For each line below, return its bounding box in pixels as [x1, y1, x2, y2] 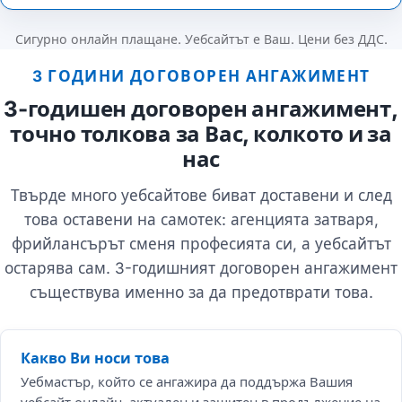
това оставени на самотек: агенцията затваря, [23, 209, 379, 229]
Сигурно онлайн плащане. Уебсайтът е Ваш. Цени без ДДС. [14, 31, 388, 48]
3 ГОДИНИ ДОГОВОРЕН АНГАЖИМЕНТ [31, 66, 371, 86]
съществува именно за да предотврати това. [29, 282, 373, 301]
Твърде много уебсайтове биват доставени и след [10, 185, 392, 205]
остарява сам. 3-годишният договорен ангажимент [4, 258, 398, 277]
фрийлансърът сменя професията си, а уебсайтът [11, 233, 391, 253]
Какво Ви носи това [21, 348, 170, 367]
